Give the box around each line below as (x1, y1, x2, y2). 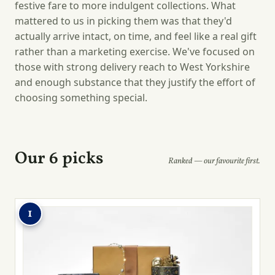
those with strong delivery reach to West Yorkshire (15, 60, 250, 74)
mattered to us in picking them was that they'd (15, 14, 232, 28)
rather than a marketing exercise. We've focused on (15, 45, 255, 59)
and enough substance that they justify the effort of (15, 76, 255, 90)
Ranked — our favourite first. (168, 155, 260, 168)
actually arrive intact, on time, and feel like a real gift (15, 29, 257, 44)
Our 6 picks (15, 147, 103, 171)
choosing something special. (15, 91, 147, 105)
